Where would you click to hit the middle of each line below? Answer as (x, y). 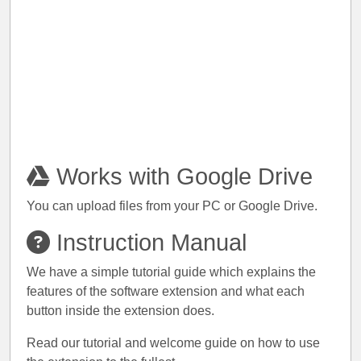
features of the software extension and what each (166, 291)
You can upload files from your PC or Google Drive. (172, 206)
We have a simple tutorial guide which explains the (171, 272)
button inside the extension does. (120, 311)
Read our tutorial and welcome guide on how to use (173, 343)
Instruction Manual (148, 243)
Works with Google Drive (181, 176)
